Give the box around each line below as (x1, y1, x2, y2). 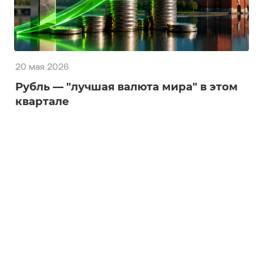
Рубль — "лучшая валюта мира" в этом (15, 80, 238, 93)
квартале (15, 95, 69, 108)
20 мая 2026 (15, 63, 69, 72)
